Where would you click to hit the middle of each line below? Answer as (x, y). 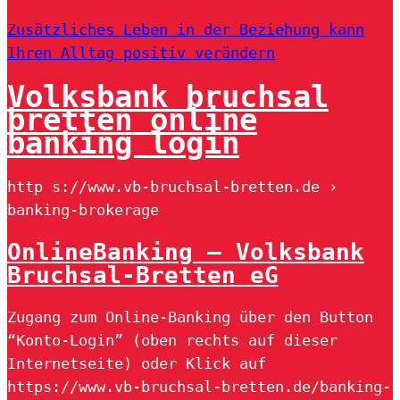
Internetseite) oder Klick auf (137, 363)
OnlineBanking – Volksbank (186, 251)
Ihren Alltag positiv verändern (141, 53)
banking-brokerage (83, 209)
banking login (123, 142)
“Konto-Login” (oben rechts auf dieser (172, 340)
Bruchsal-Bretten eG (143, 275)
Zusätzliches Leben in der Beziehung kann (186, 29)
